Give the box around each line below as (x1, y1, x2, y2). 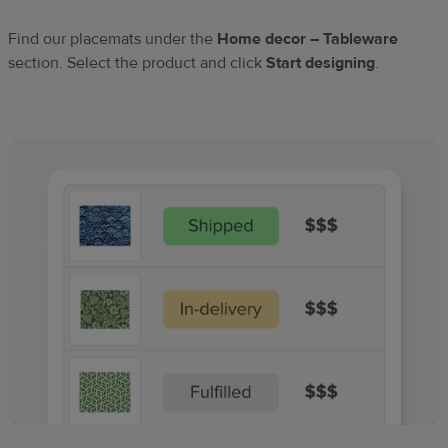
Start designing (266, 53, 375, 74)
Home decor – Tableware (217, 29, 398, 50)
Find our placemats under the (8, 29, 217, 50)
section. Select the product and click (8, 53, 266, 74)
